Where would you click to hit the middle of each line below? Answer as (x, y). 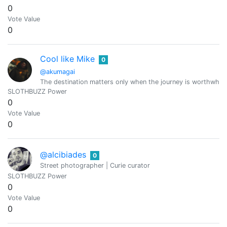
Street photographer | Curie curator (95, 165)
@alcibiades (63, 154)
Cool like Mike (67, 59)
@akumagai (58, 72)
